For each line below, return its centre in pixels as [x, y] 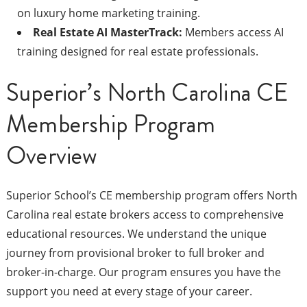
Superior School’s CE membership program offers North [151, 196]
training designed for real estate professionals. [137, 52]
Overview [52, 156]
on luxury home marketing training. [108, 13]
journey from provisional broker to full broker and [135, 253]
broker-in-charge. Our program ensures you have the [143, 272]
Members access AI [233, 33]
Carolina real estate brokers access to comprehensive [145, 215]
